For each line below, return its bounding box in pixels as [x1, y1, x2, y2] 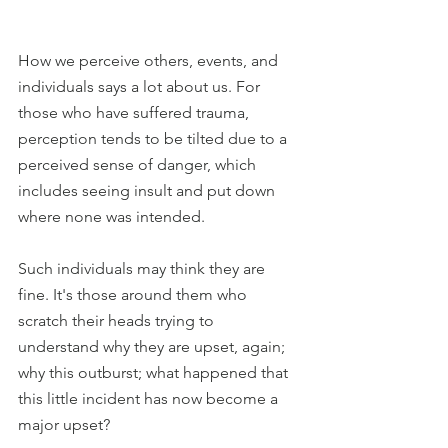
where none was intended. [18, 207, 205, 227]
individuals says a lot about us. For [18, 77, 264, 97]
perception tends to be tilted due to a [18, 129, 291, 149]
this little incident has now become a [18, 389, 282, 409]
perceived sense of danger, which [18, 155, 260, 175]
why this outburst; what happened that [18, 363, 292, 383]
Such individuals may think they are [18, 259, 269, 279]
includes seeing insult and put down [18, 181, 279, 201]
